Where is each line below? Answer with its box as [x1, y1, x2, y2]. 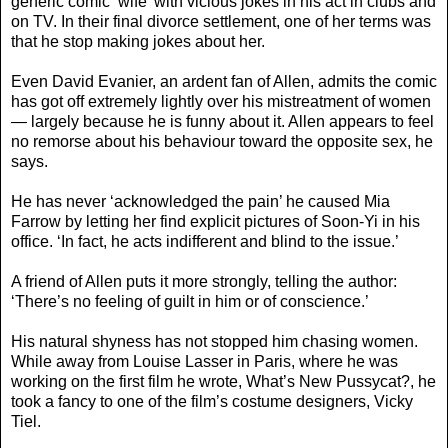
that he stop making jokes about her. [11, 32, 265, 50]
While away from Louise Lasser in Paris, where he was [11, 352, 398, 370]
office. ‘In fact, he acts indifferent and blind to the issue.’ [11, 232, 399, 250]
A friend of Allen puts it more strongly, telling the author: [11, 272, 397, 290]
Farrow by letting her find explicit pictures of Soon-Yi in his [11, 212, 420, 230]
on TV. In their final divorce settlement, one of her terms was [11, 12, 431, 30]
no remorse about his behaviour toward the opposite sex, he [11, 132, 433, 150]
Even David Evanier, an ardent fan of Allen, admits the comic [11, 72, 437, 90]
